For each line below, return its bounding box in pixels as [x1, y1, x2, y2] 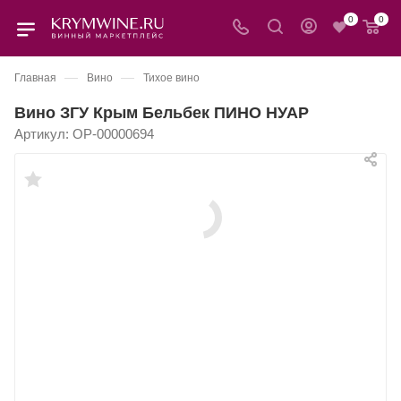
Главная [14, 72, 56, 84]
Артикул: [14, 126, 69, 141]
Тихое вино [143, 72, 200, 84]
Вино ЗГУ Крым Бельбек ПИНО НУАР [14, 103, 309, 122]
